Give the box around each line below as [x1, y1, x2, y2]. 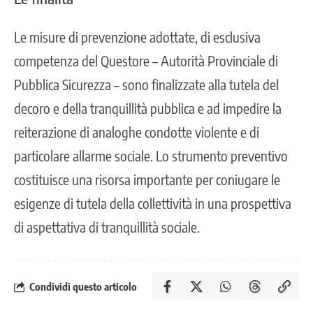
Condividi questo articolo [29, 279, 137, 293]
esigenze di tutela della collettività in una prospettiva [14, 194, 291, 212]
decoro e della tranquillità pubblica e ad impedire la [14, 99, 282, 117]
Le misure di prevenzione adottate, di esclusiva [14, 28, 261, 46]
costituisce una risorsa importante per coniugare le [14, 170, 280, 189]
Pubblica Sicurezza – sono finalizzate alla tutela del [14, 75, 279, 94]
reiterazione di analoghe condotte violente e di [14, 123, 259, 141]
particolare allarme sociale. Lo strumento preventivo [14, 147, 288, 165]
